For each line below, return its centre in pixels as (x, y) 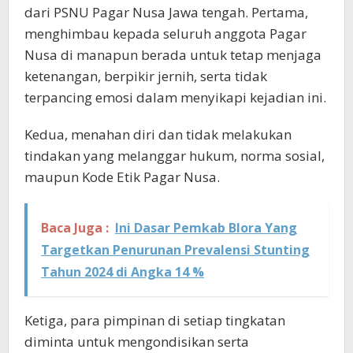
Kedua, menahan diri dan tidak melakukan (158, 134)
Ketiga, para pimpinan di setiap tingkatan (155, 320)
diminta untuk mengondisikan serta (137, 341)
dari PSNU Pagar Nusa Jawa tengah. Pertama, (166, 12)
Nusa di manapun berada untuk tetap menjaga (173, 54)
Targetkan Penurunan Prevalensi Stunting (175, 249)
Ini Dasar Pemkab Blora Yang (206, 227)
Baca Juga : (75, 227)
